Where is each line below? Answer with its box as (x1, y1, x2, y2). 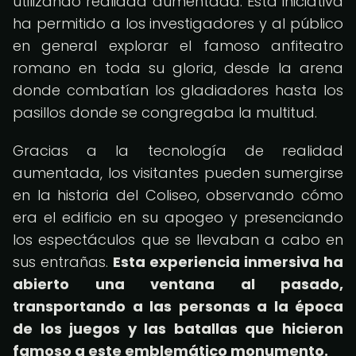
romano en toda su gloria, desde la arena (13, 58, 343, 78)
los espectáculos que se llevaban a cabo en (13, 230, 343, 250)
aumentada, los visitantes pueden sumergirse (13, 163, 343, 183)
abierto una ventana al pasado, (13, 274, 343, 294)
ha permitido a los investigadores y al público (13, 14, 343, 33)
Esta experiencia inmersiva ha (113, 252, 343, 272)
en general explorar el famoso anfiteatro (13, 36, 343, 56)
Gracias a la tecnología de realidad (13, 141, 343, 161)
